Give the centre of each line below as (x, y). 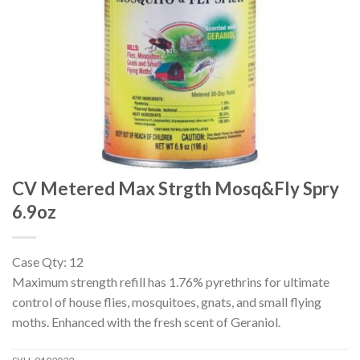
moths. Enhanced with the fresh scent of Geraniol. (146, 322)
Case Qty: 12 (48, 262)
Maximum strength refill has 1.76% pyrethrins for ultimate (171, 282)
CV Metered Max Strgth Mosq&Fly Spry (176, 188)
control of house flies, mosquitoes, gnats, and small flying (167, 302)
